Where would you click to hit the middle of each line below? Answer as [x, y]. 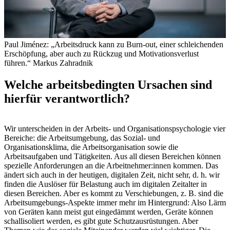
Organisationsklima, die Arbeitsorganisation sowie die [91, 147]
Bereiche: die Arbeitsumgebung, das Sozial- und [82, 138]
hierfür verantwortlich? [67, 99]
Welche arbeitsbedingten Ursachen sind [108, 85]
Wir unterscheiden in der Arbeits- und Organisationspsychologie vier [115, 129]
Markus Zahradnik [63, 63]
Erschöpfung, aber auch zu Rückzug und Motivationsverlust [101, 54]
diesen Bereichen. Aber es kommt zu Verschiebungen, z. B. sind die [114, 194]
